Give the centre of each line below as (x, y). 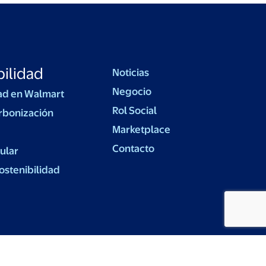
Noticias (131, 72)
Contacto (134, 148)
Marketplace (142, 129)
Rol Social (135, 110)
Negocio (132, 91)
